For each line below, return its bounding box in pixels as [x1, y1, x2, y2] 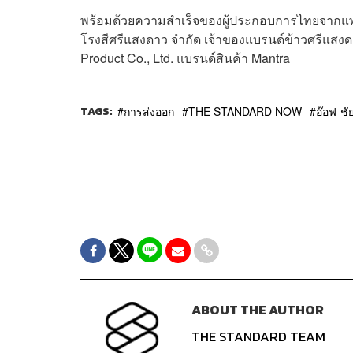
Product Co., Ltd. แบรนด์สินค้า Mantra [80, 49, 290, 68]
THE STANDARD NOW [188, 103, 302, 120]
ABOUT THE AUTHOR [191, 300, 324, 321]
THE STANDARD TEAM [191, 327, 325, 347]
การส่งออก [124, 103, 174, 120]
